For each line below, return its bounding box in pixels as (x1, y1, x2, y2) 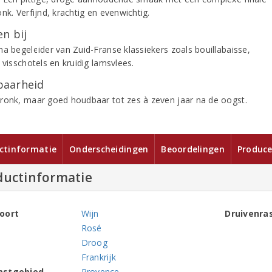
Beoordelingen (161, 143, 225, 155)
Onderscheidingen (69, 143, 149, 155)
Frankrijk (81, 251, 116, 263)
